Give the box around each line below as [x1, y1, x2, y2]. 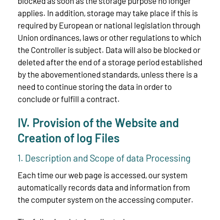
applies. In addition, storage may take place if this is [18, 8, 198, 18]
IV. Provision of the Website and [18, 115, 179, 130]
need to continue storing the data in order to [18, 82, 172, 92]
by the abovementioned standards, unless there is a [18, 69, 198, 80]
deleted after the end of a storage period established [18, 57, 202, 67]
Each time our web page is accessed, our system [18, 170, 188, 180]
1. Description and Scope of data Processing [18, 152, 191, 164]
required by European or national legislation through [18, 20, 200, 30]
